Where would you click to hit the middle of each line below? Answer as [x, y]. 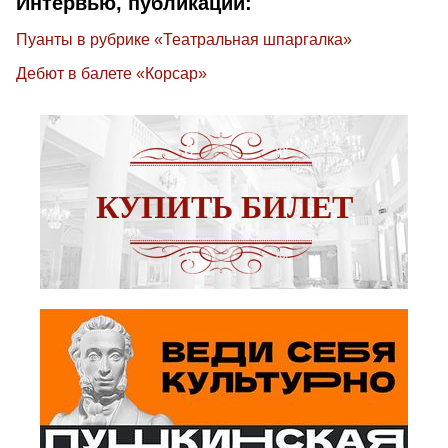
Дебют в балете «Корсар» [111, 73]
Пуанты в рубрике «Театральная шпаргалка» [184, 39]
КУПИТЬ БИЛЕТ [224, 206]
